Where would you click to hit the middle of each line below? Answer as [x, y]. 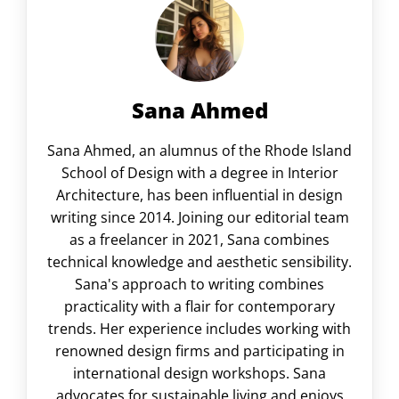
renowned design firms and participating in [199, 350]
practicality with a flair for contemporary [199, 306]
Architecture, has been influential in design [199, 195]
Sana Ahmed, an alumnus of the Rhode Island [199, 150]
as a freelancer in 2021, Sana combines [199, 239]
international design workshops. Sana [199, 373]
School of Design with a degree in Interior [199, 172]
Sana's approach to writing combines [199, 284]
